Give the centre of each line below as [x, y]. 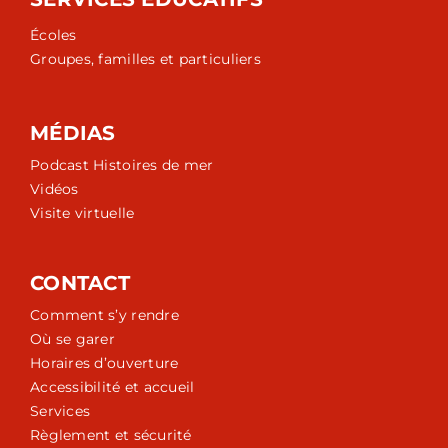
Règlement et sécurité [111, 434]
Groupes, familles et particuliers [145, 58]
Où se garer [72, 338]
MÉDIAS [73, 132]
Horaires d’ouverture [104, 362]
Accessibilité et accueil [112, 386]
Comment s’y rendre [104, 314]
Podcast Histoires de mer [122, 164]
